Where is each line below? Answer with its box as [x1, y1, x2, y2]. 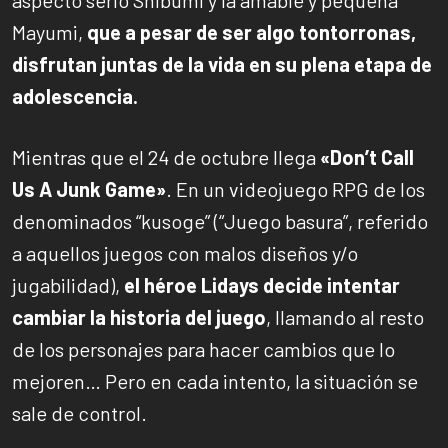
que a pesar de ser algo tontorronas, [83, 20, 416, 45]
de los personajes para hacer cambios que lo [12, 337, 395, 362]
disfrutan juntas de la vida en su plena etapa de [12, 52, 432, 77]
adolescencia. [12, 84, 138, 109]
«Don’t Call [320, 145, 414, 170]
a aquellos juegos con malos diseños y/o [12, 241, 358, 266]
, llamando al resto [266, 305, 424, 330]
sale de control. [12, 401, 147, 426]
